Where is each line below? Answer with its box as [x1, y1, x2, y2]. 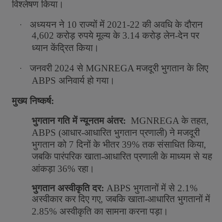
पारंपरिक [54, 151, 82, 162]
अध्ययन [30, 19, 56, 30]
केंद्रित [51, 43, 74, 53]
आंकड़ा [32, 164, 55, 174]
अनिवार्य [58, 75, 85, 86]
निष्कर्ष [30, 96, 51, 106]
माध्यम [170, 151, 191, 162]
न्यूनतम [80, 115, 104, 126]
